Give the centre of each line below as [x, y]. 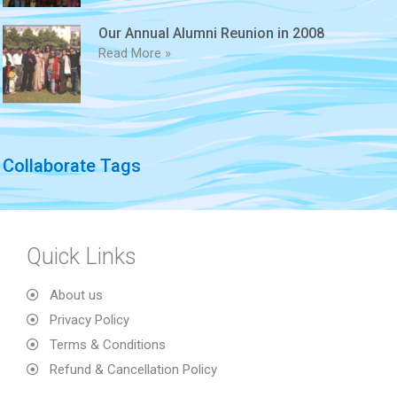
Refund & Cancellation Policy [133, 369]
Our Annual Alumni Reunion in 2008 [212, 34]
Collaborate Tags [72, 165]
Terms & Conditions [107, 344]
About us [76, 295]
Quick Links [82, 256]
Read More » [135, 54]
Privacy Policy [89, 319]
